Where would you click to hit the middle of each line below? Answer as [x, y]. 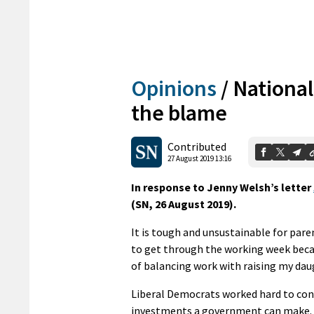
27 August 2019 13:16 [199, 159]
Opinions [174, 88]
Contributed [197, 147]
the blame [179, 112]
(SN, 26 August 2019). [184, 204]
